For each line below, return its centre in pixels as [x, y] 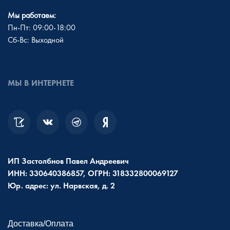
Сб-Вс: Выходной [36, 40]
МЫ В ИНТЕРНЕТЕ [41, 83]
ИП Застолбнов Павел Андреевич [68, 161]
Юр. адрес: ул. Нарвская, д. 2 [61, 185]
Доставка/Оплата [41, 223]
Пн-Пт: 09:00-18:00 [42, 27]
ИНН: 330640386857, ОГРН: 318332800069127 [93, 173]
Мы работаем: [32, 15]
